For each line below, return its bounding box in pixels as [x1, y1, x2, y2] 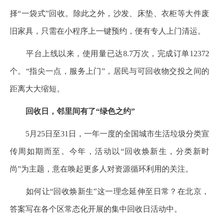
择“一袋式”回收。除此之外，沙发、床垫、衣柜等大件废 [10, 9, 209, 18]
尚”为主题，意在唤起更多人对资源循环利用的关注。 [10, 165, 193, 173]
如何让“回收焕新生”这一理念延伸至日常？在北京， [10, 187, 209, 196]
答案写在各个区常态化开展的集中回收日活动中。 [10, 205, 182, 213]
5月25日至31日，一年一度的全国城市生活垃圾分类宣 [10, 130, 209, 138]
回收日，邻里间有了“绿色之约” [25, 107, 135, 115]
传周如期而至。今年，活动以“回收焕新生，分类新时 [10, 147, 209, 155]
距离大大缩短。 [10, 85, 65, 93]
